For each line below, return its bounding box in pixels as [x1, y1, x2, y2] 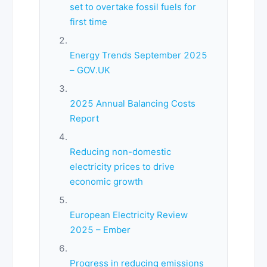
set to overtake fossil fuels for [69, 1, 196, 13]
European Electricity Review [69, 209, 188, 221]
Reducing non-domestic [69, 146, 171, 158]
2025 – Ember [69, 224, 131, 236]
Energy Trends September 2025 [69, 49, 207, 61]
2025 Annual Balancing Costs [69, 98, 195, 110]
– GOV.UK [69, 64, 110, 76]
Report [69, 113, 99, 125]
